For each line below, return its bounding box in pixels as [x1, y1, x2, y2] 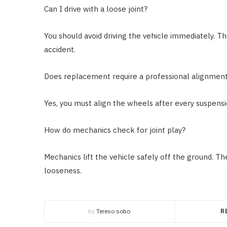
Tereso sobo [96, 207, 130, 215]
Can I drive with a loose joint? [44, 4, 147, 14]
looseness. [44, 165, 82, 175]
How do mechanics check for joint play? [44, 125, 185, 135]
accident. [44, 44, 75, 54]
